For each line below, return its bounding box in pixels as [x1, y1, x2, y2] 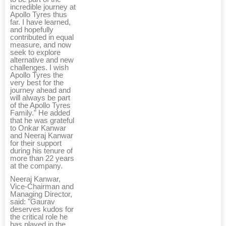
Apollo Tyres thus [10, 11, 67, 19]
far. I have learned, [10, 18, 71, 27]
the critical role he [10, 213, 68, 221]
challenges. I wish [10, 64, 69, 72]
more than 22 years [10, 154, 74, 163]
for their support [10, 139, 62, 148]
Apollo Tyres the [10, 71, 63, 80]
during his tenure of [10, 147, 73, 155]
